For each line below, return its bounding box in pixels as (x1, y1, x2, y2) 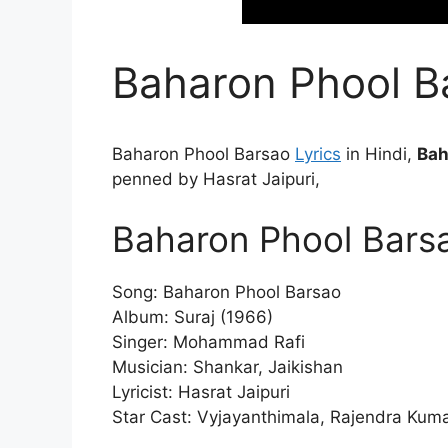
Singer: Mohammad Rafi (112, 331, 305, 352)
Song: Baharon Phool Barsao (112, 281, 341, 302)
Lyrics (295, 144, 341, 164)
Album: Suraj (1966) (112, 306, 273, 327)
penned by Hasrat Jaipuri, (112, 169, 320, 189)
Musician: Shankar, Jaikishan (112, 356, 343, 377)
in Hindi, (341, 144, 417, 164)
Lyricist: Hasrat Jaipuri (112, 381, 290, 402)
